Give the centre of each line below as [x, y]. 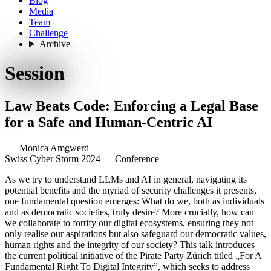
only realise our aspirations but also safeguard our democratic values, [135, 233]
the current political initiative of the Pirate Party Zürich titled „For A [133, 255]
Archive [54, 44]
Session [35, 73]
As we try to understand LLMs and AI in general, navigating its [126, 179]
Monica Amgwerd [54, 148]
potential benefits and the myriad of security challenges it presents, [131, 190]
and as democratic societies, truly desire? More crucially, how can [129, 212]
